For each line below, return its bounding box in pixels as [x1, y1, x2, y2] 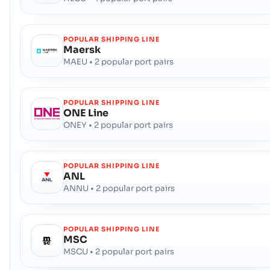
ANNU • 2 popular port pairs [63, 183, 175, 193]
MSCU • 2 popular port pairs [63, 246, 175, 257]
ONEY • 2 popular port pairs [63, 119, 174, 130]
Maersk [63, 43, 101, 56]
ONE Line [63, 106, 109, 119]
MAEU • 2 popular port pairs [63, 56, 174, 67]
